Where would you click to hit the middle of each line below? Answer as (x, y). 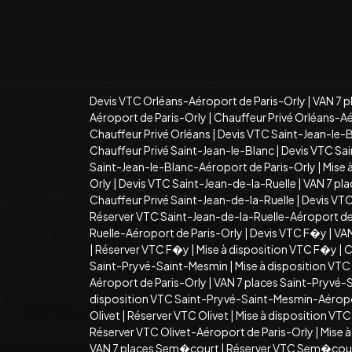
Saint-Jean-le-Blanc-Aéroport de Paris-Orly (203, 166)
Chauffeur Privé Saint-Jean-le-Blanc (182, 150)
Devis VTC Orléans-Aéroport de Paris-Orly (198, 100)
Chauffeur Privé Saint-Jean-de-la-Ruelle (192, 199)
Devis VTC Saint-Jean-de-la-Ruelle (207, 183)
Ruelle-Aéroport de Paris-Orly (166, 232)
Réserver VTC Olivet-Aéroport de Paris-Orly (202, 331)
